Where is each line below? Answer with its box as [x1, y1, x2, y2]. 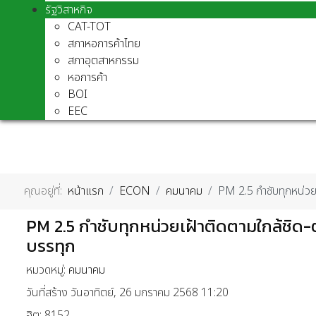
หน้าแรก [68, 183, 104, 200]
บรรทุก [26, 233, 75, 258]
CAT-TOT [68, 18, 111, 35]
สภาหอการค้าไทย [68, 35, 140, 52]
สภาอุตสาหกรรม [68, 52, 139, 69]
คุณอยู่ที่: [24, 183, 68, 200]
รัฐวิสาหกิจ [45, 1, 92, 18]
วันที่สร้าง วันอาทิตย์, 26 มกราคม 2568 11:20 [26, 284, 229, 301]
